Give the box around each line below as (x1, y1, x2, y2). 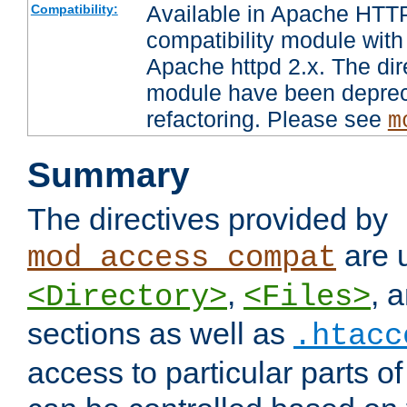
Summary (27, 155, 190, 195)
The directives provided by (27, 202, 388, 237)
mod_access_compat (27, 241, 336, 276)
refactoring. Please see (145, 106, 388, 133)
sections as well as (27, 316, 293, 352)
